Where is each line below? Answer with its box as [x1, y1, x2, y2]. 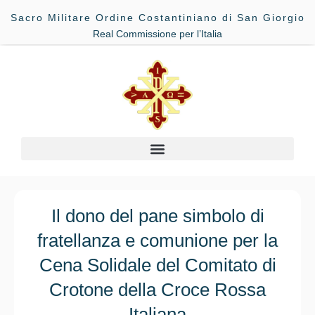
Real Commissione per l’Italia [93, 28, 222, 39]
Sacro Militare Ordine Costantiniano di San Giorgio [10, 12, 305, 23]
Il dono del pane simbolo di [51, 206, 264, 226]
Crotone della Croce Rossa [49, 280, 266, 300]
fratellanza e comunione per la [37, 231, 278, 251]
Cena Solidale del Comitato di [39, 255, 276, 276]
